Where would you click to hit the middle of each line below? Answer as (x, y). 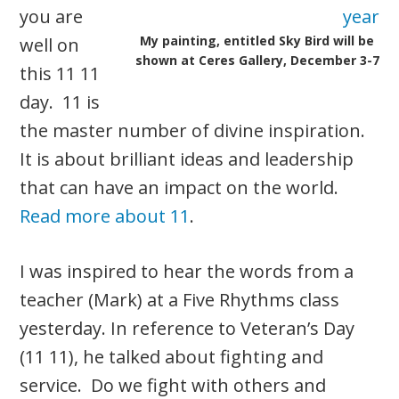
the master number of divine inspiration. (195, 130)
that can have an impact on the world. (179, 187)
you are (52, 16)
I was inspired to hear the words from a (187, 271)
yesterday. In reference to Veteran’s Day (187, 328)
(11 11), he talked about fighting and (172, 356)
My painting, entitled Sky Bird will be (257, 40)
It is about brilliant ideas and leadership (187, 159)
